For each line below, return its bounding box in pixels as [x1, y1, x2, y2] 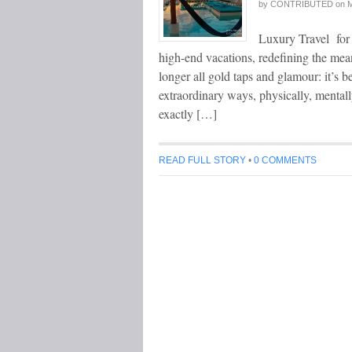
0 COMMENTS [254, 155, 317, 166]
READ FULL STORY [159, 155, 246, 166]
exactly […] [159, 105, 217, 122]
